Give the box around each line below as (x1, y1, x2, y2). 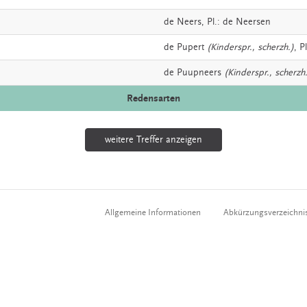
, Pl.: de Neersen (201, 16, 271, 27)
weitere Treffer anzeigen (105, 134, 202, 145)
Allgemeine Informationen (105, 207, 201, 217)
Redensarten (127, 92, 180, 104)
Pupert (177, 41, 204, 53)
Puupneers (177, 66, 221, 78)
